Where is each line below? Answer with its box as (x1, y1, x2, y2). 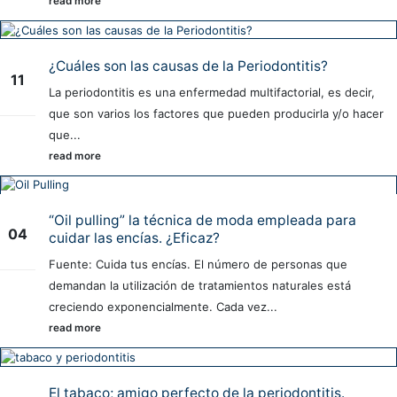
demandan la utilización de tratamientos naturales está (49, 278, 351, 293)
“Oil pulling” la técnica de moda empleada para (49, 212, 356, 230)
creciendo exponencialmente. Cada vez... (49, 300, 277, 315)
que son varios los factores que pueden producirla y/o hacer (49, 105, 384, 121)
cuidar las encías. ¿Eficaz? (49, 230, 220, 247)
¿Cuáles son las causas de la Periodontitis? (49, 57, 328, 74)
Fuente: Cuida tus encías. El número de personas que (49, 257, 347, 272)
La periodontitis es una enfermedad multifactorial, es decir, (49, 84, 375, 99)
